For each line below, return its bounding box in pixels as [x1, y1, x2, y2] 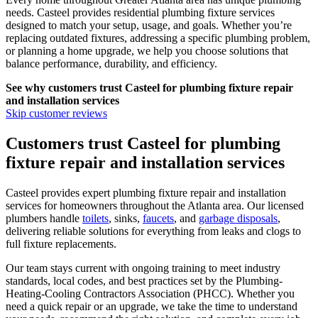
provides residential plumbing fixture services [70, 6, 275, 18]
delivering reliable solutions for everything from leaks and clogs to [6, 224, 301, 237]
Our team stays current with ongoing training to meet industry [6, 261, 280, 274]
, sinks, [109, 212, 143, 224]
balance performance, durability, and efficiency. [6, 57, 217, 70]
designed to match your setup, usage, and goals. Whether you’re [6, 18, 292, 31]
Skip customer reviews [6, 106, 107, 119]
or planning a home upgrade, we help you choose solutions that [6, 44, 288, 57]
